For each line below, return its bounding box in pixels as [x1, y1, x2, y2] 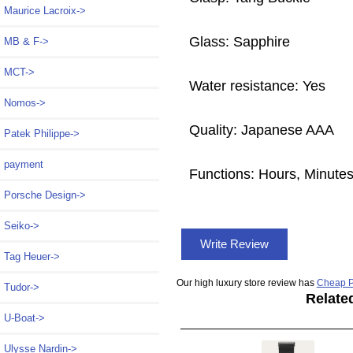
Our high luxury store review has [176, 277, 317, 288]
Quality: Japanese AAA [188, 121, 334, 138]
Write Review [196, 237, 272, 251]
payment [4, 158, 43, 171]
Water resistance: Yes [188, 77, 325, 94]
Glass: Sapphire [188, 33, 290, 50]
